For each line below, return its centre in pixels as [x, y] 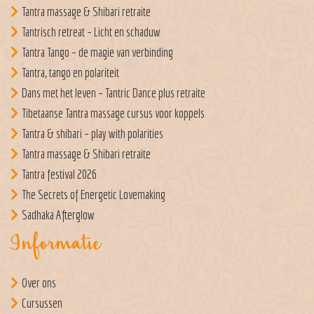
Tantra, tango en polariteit [70, 72]
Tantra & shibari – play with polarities [93, 133]
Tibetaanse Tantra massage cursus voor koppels [113, 113]
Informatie [55, 245]
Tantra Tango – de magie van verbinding [97, 52]
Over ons [39, 282]
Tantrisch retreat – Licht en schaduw [91, 32]
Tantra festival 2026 [59, 174]
